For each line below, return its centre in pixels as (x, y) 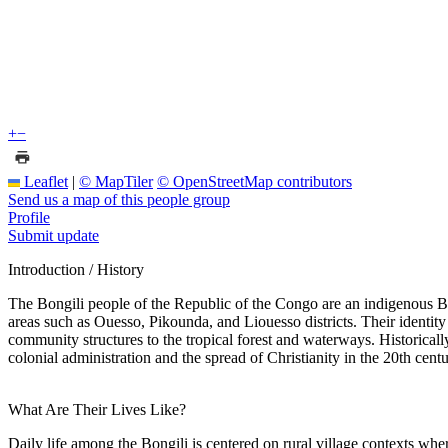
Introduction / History (76, 269)
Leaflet (44, 181)
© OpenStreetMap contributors (254, 181)
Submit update (53, 235)
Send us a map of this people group (119, 199)
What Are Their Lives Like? (97, 409)
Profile (29, 217)
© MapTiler (116, 181)
